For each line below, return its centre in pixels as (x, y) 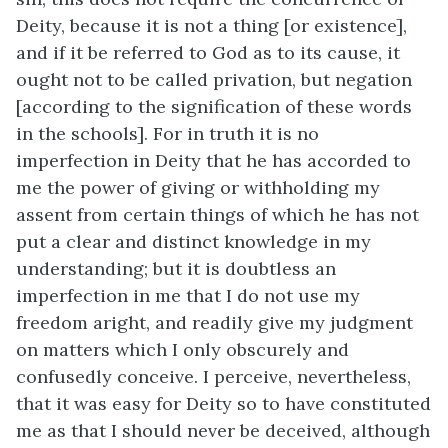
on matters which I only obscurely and (182, 349)
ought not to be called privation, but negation (214, 79)
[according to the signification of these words (214, 106)
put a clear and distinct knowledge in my (193, 241)
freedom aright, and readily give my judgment (214, 322)
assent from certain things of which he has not (217, 214)
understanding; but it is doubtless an (176, 268)
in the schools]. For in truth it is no (167, 133)
